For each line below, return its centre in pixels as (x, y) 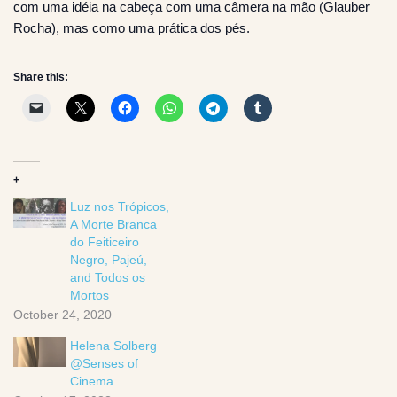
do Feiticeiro (105, 242)
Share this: (41, 78)
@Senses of (105, 364)
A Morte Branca (114, 225)
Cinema (92, 381)
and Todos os (108, 278)
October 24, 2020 (62, 315)
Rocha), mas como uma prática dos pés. (132, 28)
